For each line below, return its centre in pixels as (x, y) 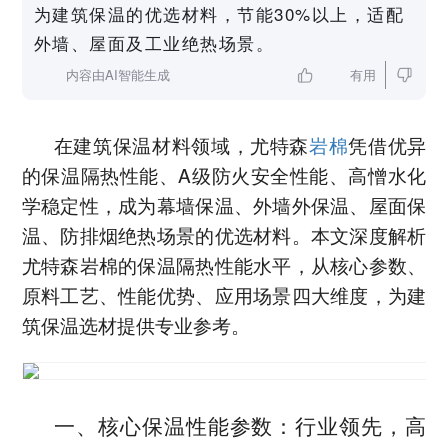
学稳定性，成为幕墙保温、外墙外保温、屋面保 (224, 205)
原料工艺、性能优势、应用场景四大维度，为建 (224, 295)
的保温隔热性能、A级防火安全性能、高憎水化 (224, 175)
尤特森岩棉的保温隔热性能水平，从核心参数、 (224, 265)
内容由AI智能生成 (117, 75)
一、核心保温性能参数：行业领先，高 (240, 425)
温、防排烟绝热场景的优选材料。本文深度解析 (224, 235)
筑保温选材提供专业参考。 (135, 325)
